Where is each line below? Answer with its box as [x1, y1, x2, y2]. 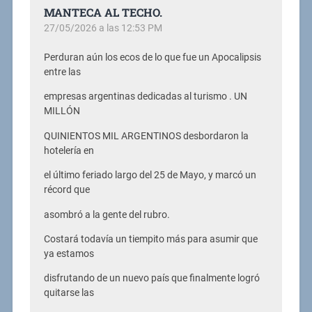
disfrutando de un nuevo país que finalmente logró [43, 272, 260, 285]
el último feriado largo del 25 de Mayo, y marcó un [43, 169, 256, 182]
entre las [43, 65, 81, 78]
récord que [43, 184, 90, 196]
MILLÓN [43, 105, 80, 118]
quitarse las [43, 287, 94, 299]
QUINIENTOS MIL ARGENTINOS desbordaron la [43, 130, 249, 142]
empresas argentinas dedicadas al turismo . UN [43, 91, 247, 103]
